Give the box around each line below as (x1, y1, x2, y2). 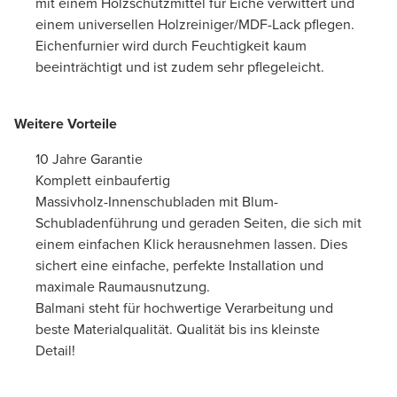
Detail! (35, 339, 79, 361)
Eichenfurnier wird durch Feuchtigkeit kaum (35, 35, 307, 56)
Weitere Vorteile (14, 113, 117, 134)
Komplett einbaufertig (35, 169, 170, 191)
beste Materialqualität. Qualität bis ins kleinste (35, 318, 320, 339)
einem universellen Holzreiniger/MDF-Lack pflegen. (35, 13, 354, 35)
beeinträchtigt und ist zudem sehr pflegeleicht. (35, 56, 324, 77)
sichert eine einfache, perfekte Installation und (35, 254, 323, 276)
